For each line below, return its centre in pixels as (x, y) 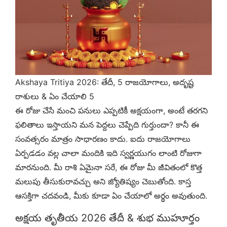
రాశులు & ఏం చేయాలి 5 (55, 96)
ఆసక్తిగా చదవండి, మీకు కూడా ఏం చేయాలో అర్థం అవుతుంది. (111, 195)
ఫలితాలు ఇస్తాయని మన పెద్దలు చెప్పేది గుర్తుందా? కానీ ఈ (107, 124)
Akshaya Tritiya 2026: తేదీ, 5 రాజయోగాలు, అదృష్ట (104, 82)
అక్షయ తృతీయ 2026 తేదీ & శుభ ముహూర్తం (107, 218)
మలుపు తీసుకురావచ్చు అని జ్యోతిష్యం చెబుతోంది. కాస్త (103, 181)
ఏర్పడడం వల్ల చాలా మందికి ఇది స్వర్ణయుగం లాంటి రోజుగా (108, 153)
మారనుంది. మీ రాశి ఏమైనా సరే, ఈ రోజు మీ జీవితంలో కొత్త (109, 167)
